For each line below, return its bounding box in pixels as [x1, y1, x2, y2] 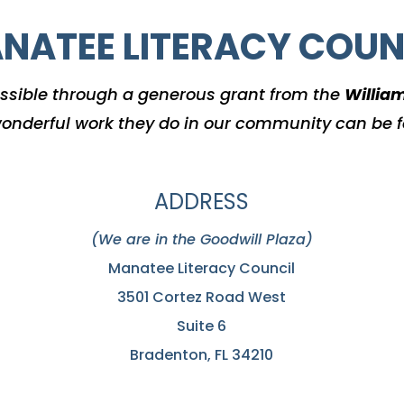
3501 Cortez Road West [117, 287, 287, 308]
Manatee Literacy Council [108, 258, 296, 280]
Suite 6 [177, 316, 227, 337]
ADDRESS [154, 187, 250, 217]
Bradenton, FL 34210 [130, 344, 274, 366]
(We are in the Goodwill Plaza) [90, 229, 313, 251]
